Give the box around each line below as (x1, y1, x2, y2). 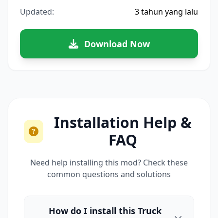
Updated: (20, 6, 54, 17)
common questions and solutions (47, 169, 171, 180)
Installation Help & (54, 112, 192, 132)
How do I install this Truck (49, 205, 162, 217)
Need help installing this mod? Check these (30, 157, 188, 168)
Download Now (84, 38, 150, 50)
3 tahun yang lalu (135, 6, 198, 17)
